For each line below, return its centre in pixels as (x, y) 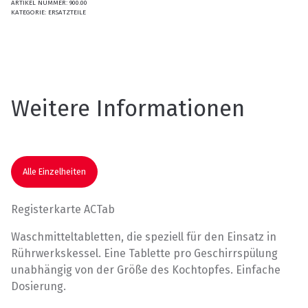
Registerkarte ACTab (63, 210)
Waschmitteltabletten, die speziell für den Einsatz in (144, 237)
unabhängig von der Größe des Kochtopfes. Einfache (146, 270)
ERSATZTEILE (67, 12)
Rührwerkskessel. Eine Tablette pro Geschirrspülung (144, 254)
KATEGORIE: (30, 12)
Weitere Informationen (128, 108)
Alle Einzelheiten (54, 172)
